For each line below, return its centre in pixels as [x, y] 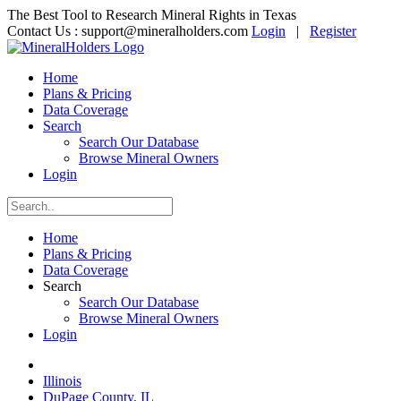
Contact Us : [44, 31]
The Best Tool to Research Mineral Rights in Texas [152, 15]
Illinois [62, 381]
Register [333, 31]
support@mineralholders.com [165, 31]
